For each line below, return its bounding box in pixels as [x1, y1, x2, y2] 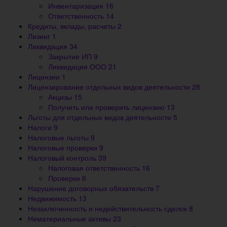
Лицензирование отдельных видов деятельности [28, 82, 192, 92]
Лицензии [28, 71, 62, 82]
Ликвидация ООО [48, 61, 108, 72]
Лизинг [28, 31, 52, 42]
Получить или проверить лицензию [48, 102, 167, 112]
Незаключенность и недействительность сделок [28, 203, 189, 214]
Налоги [28, 122, 54, 133]
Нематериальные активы [28, 213, 113, 224]
